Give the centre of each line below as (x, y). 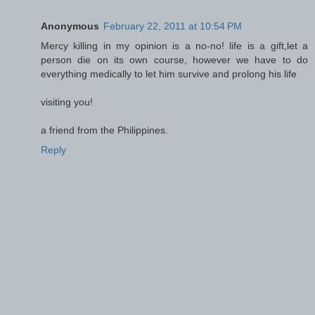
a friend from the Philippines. (104, 130)
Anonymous (70, 26)
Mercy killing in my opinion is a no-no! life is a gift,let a (174, 45)
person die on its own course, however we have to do (174, 59)
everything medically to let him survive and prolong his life (169, 73)
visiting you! (67, 102)
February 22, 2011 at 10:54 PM (173, 26)
